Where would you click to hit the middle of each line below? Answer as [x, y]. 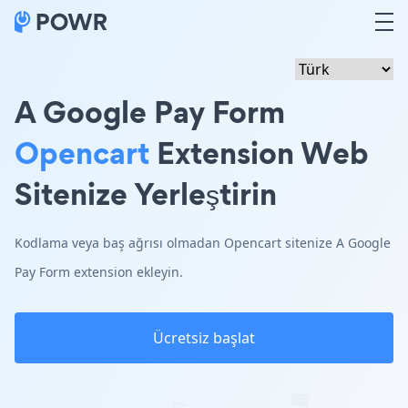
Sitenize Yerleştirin [146, 194]
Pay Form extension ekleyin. [99, 272]
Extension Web [259, 153]
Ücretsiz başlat [204, 338]
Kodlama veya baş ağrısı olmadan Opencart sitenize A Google [203, 243]
